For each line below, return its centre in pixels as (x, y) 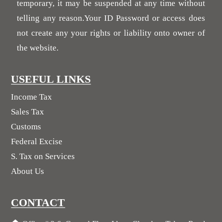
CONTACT (38, 202)
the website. (38, 48)
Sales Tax (28, 111)
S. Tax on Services (43, 156)
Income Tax (32, 97)
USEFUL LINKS (51, 79)
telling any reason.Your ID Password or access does (111, 18)
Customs (26, 126)
